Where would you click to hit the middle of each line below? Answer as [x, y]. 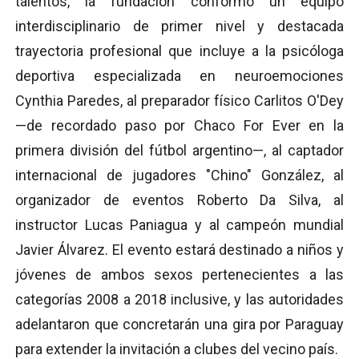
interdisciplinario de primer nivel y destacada [179, 26]
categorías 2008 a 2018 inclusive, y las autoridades [179, 300]
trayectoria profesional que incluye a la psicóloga [179, 51]
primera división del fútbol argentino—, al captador [179, 151]
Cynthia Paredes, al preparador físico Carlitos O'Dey [179, 101]
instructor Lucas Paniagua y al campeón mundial [179, 225]
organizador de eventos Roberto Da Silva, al [179, 200]
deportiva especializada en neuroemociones [179, 76]
